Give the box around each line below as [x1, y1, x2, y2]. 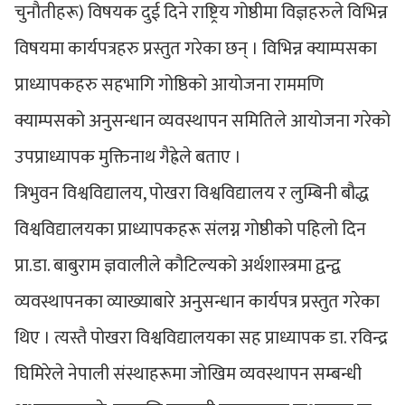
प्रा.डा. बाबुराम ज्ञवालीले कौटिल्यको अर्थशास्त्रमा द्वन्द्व [14, 250, 341, 282]
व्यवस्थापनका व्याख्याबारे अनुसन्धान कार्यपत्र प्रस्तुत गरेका [14, 287, 380, 318]
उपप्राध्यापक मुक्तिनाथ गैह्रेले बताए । [14, 142, 241, 174]
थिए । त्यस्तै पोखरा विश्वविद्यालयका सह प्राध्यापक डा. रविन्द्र [14, 323, 388, 354]
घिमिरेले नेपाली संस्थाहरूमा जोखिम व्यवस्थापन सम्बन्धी [14, 359, 362, 391]
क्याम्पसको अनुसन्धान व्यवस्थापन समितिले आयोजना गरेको [14, 106, 391, 137]
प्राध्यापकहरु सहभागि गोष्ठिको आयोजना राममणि [14, 70, 324, 101]
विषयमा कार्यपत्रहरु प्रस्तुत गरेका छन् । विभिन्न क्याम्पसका [14, 33, 377, 65]
